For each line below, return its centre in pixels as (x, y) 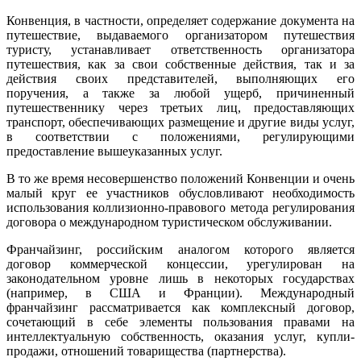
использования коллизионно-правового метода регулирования (180, 207)
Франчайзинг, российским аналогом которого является (180, 249)
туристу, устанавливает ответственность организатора (180, 49)
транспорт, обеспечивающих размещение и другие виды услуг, (180, 122)
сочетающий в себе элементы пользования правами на (180, 322)
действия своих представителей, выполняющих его (180, 78)
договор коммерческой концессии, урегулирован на (180, 263)
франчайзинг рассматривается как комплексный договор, (180, 307)
